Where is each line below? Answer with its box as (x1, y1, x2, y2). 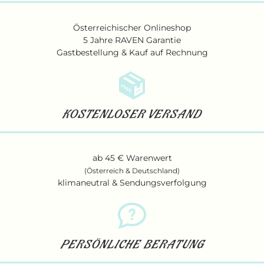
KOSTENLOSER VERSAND (62, 107, 202, 126)
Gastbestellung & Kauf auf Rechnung (56, 47, 208, 58)
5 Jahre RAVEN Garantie (83, 34, 181, 45)
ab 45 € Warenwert (92, 152, 172, 163)
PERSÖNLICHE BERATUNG (60, 237, 204, 256)
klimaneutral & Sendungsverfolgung (57, 177, 207, 188)
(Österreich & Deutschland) (84, 166, 180, 175)
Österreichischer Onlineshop (73, 22, 191, 33)
